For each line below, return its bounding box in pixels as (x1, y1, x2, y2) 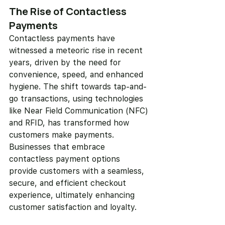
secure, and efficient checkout (9, 178, 129, 188)
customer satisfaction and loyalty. (9, 202, 137, 212)
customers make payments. (9, 130, 117, 140)
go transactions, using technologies (9, 94, 146, 104)
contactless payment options (9, 154, 123, 164)
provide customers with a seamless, (9, 166, 147, 176)
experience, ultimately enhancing (9, 190, 137, 200)
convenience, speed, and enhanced (9, 70, 146, 80)
